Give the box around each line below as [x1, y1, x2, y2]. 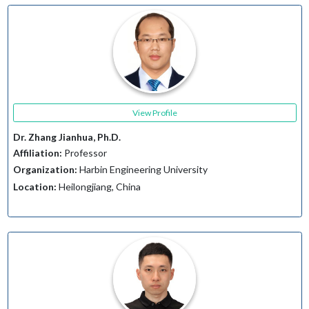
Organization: [12, 163, 77, 176]
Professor [61, 146, 107, 159]
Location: [12, 180, 57, 192]
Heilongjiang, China [56, 180, 141, 192]
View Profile [132, 107, 177, 118]
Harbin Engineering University [77, 163, 208, 176]
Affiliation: [12, 146, 62, 159]
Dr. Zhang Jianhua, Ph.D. [12, 131, 121, 143]
